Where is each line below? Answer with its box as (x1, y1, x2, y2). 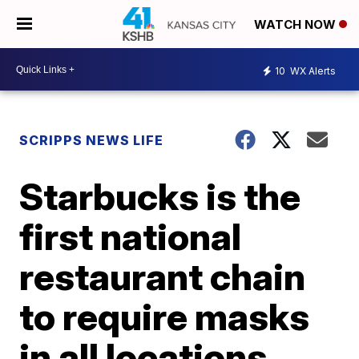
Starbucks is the (19, 174, 301, 219)
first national (19, 214, 242, 259)
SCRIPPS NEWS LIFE (19, 132, 164, 148)
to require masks (19, 294, 310, 339)
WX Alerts (288, 64, 336, 77)
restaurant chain (19, 254, 306, 299)
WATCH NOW (254, 17, 339, 33)
